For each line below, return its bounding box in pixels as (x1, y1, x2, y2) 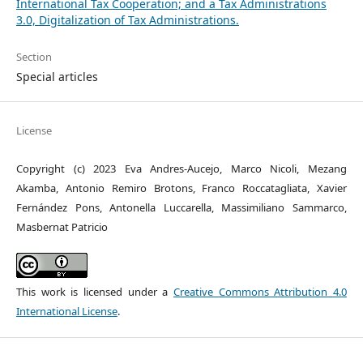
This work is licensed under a (15, 284, 174, 299)
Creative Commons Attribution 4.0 (173, 284, 348, 299)
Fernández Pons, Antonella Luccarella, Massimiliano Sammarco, (15, 199, 348, 215)
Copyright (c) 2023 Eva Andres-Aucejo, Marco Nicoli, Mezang (15, 160, 348, 176)
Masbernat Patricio (15, 219, 108, 234)
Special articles (15, 68, 98, 84)
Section (15, 49, 52, 64)
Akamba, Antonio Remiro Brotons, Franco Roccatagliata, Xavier (15, 180, 348, 195)
